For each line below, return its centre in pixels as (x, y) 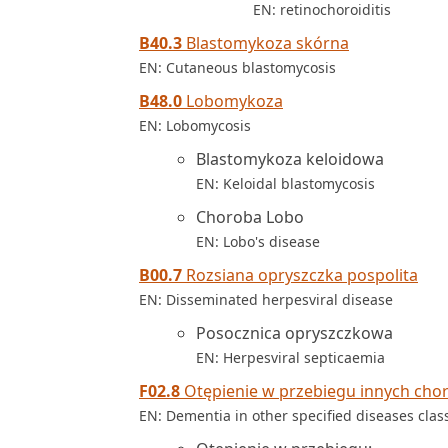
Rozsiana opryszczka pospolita (300, 275)
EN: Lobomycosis (195, 125)
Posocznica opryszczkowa (294, 333)
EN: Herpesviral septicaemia (290, 357)
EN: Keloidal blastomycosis (285, 183)
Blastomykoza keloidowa (290, 159)
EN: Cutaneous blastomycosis (237, 67)
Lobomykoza (232, 101)
